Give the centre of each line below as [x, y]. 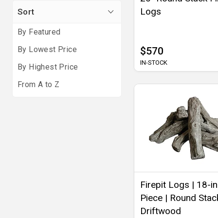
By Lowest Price [47, 49]
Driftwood [161, 211]
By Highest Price [48, 67]
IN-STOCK [154, 63]
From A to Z [39, 84]
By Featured [39, 32]
